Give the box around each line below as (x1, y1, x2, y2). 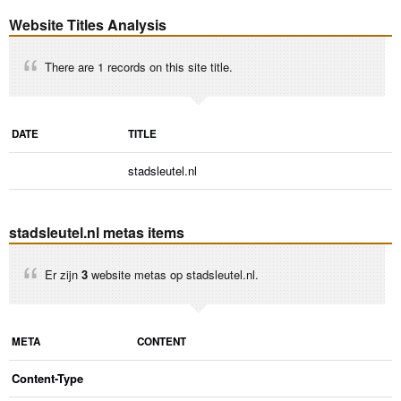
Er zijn (45, 266, 81, 283)
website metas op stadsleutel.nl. (88, 266, 259, 283)
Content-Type (12, 370, 83, 387)
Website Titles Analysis (9, 14, 166, 35)
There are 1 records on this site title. (45, 58, 233, 75)
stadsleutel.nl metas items (9, 222, 184, 243)
